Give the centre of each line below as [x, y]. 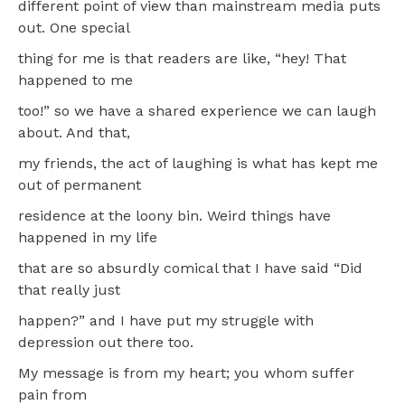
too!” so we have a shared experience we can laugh [197, 110]
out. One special [74, 27]
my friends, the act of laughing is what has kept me [198, 163]
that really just [69, 289]
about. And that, [74, 132]
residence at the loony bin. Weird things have [174, 215]
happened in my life [88, 237]
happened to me [75, 80]
